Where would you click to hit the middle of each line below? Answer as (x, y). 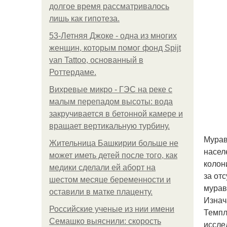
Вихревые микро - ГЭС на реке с (111, 89)
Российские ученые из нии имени (112, 209)
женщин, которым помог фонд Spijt (115, 48)
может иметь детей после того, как (113, 155)
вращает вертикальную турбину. (109, 126)
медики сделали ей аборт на (102, 167)
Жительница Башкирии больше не (114, 143)
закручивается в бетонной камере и (116, 114)
